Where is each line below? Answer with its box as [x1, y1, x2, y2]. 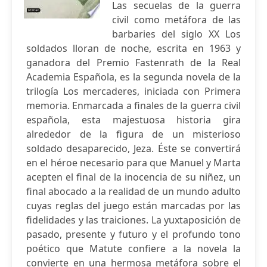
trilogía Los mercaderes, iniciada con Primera [26, 85, 241, 98]
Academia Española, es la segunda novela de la [26, 70, 241, 83]
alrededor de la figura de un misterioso [26, 128, 241, 141]
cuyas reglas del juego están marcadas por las [26, 199, 241, 212]
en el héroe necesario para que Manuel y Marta [26, 156, 241, 169]
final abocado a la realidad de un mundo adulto [26, 185, 241, 198]
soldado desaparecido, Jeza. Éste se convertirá [26, 142, 241, 155]
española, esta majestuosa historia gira [26, 113, 241, 126]
